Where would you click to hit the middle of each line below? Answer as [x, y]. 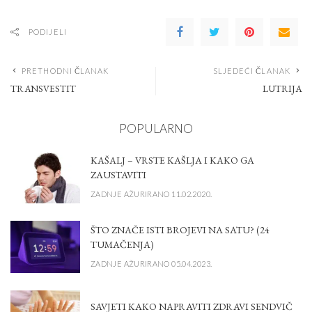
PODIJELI [48, 32]
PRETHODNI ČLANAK [65, 71]
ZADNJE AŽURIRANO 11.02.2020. [151, 194]
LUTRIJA [282, 89]
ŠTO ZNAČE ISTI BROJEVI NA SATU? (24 [180, 229]
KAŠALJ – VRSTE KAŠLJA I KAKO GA [172, 160]
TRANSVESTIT [43, 89]
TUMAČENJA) [122, 244]
